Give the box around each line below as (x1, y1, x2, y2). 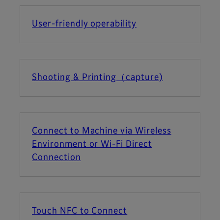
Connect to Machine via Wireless (32, 127, 171, 136)
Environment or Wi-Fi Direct (32, 140, 152, 149)
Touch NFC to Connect (32, 207, 128, 216)
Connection (32, 153, 81, 163)
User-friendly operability (32, 20, 137, 29)
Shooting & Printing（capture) (32, 73, 163, 82)
